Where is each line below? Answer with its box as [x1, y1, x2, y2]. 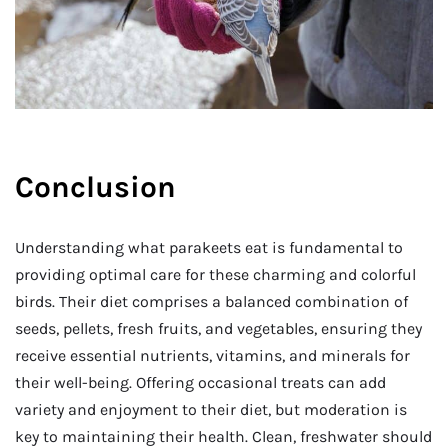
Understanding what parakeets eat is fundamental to [15, 237, 403, 257]
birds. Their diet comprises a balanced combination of [15, 291, 408, 311]
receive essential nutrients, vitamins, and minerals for [15, 345, 410, 365]
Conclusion [15, 168, 184, 205]
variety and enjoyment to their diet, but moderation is [15, 399, 407, 419]
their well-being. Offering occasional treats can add [15, 372, 386, 392]
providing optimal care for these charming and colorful [15, 264, 416, 284]
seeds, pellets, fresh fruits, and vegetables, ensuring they [15, 318, 422, 338]
